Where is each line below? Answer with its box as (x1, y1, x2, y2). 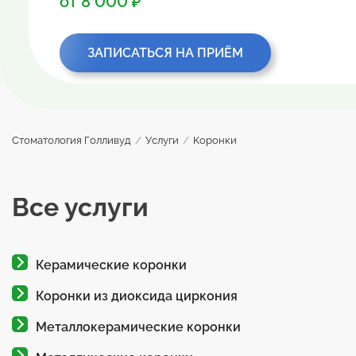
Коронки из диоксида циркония (36, 288, 238, 304)
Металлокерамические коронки (36, 319, 241, 335)
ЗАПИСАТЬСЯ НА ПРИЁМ (87, 45, 243, 61)
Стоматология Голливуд (12, 133, 131, 146)
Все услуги (12, 192, 149, 222)
